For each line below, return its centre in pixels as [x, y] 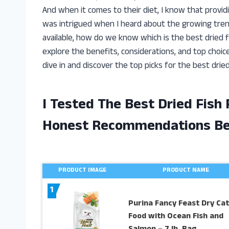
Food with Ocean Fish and [176, 216]
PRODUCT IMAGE [83, 171]
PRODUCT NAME [186, 171]
